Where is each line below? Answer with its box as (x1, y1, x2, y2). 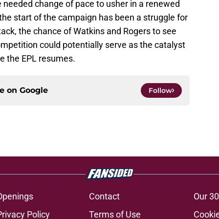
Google (20, 86, 48, 95)
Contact (88, 191, 120, 202)
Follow (149, 86, 172, 95)
